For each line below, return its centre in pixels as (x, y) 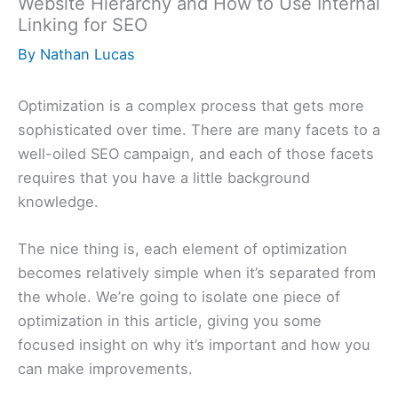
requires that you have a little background (164, 178)
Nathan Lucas (88, 55)
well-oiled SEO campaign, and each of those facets (196, 154)
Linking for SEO (83, 25)
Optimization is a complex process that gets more (191, 106)
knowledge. (58, 202)
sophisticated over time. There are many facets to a (199, 130)
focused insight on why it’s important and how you (194, 345)
